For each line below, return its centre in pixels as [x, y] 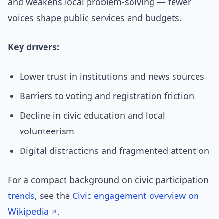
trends [21, 196]
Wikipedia [28, 211]
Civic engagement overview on [136, 196]
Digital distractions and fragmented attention [114, 151]
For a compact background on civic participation [108, 180]
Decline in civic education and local [92, 116]
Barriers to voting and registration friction [107, 96]
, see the [54, 196]
